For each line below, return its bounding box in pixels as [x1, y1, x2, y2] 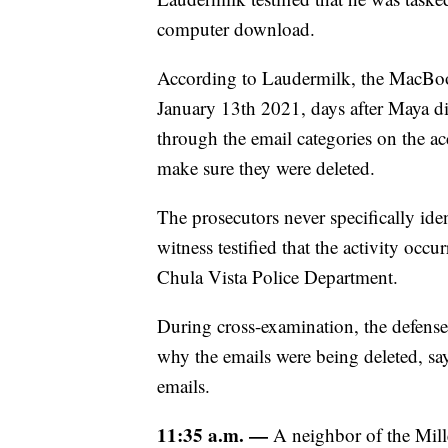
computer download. [157, 16, 315, 42]
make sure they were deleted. [157, 155, 375, 181]
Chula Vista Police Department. [157, 264, 398, 290]
